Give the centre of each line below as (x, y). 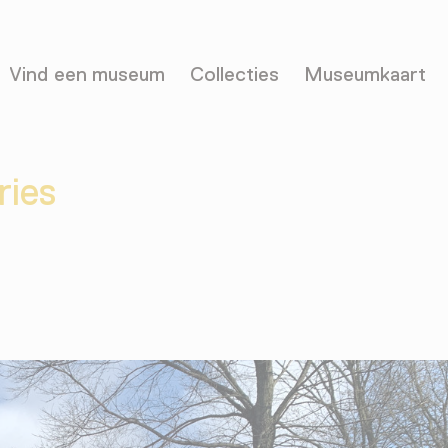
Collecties (234, 74)
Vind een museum (87, 74)
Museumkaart (364, 74)
